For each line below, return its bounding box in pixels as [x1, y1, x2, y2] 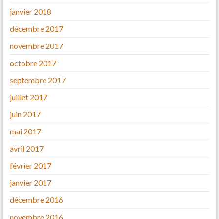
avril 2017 [9, 144, 44, 153]
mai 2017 [9, 127, 41, 136]
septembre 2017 [9, 75, 66, 85]
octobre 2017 [9, 58, 56, 68]
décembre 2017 [9, 24, 63, 34]
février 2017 [9, 161, 51, 171]
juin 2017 [9, 109, 41, 119]
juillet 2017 [9, 92, 47, 102]
